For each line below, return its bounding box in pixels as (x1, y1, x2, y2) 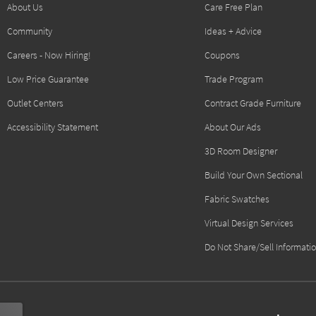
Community (7, 25, 52, 37)
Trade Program (205, 73, 263, 85)
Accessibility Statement (7, 121, 98, 133)
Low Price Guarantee (7, 73, 89, 85)
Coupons (205, 49, 240, 61)
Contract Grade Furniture (205, 97, 301, 109)
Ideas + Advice (205, 25, 262, 37)
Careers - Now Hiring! (7, 49, 91, 61)
